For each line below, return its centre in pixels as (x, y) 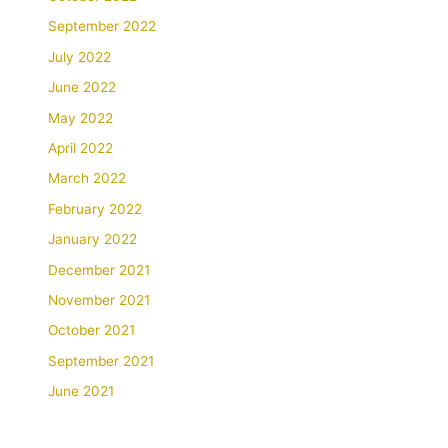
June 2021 (81, 391)
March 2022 (87, 178)
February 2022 (95, 208)
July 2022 (80, 56)
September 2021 (101, 360)
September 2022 (102, 26)
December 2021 (99, 269)
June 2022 (82, 87)
